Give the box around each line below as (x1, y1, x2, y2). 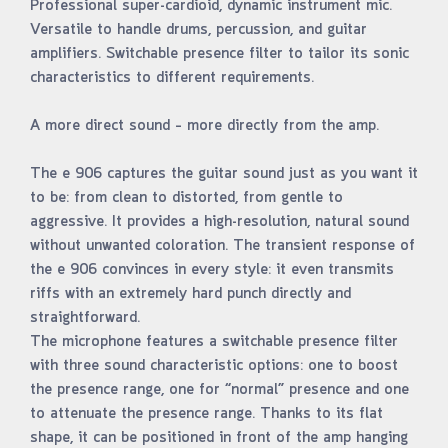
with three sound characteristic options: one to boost (30, 355, 398, 377)
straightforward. (30, 307, 140, 329)
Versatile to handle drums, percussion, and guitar (30, 19, 367, 41)
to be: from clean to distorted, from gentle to (30, 187, 343, 209)
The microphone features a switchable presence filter (30, 331, 398, 353)
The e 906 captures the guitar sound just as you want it (30, 163, 418, 185)
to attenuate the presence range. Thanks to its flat (30, 403, 383, 425)
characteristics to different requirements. (30, 67, 314, 89)
